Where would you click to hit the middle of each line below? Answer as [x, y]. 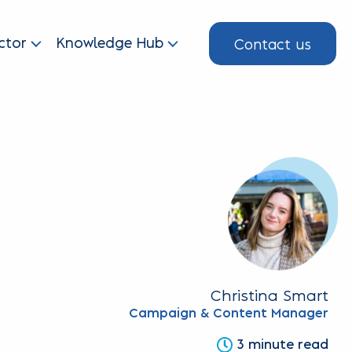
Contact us [273, 43]
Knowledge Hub [110, 43]
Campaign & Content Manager [228, 314]
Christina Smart [269, 295]
